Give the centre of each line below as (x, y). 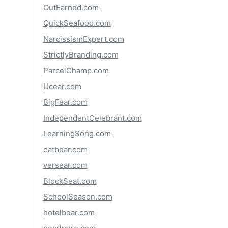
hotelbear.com (69, 212)
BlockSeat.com (70, 181)
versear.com (65, 165)
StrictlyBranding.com (81, 55)
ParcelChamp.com (76, 70)
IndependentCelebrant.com (92, 118)
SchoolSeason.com (78, 197)
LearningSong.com (77, 134)
